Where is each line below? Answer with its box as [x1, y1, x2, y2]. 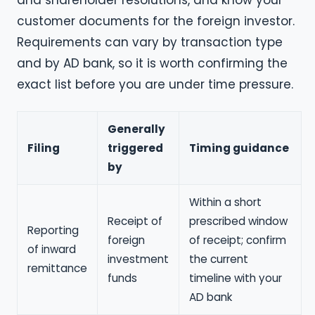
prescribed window [188, 213, 288, 229]
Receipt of [107, 213, 162, 229]
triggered [107, 140, 163, 155]
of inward [27, 241, 76, 257]
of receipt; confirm [188, 232, 286, 247]
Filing [27, 140, 60, 155]
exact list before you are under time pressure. [17, 76, 293, 94]
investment [107, 251, 169, 266]
